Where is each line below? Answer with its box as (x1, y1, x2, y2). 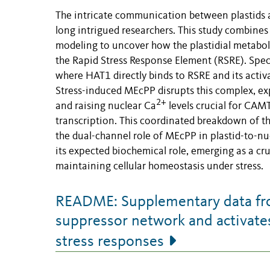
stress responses (55, 234, 164, 250)
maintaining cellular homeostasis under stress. (55, 162, 263, 172)
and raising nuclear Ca (55, 101, 156, 112)
